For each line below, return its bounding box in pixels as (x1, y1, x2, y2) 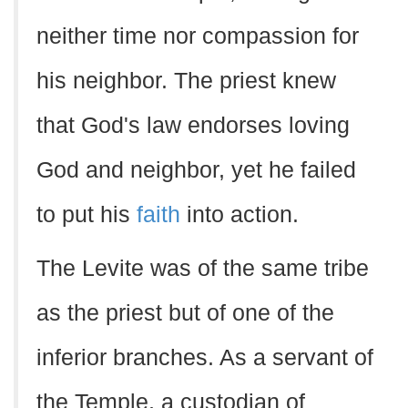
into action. (180, 202, 299, 227)
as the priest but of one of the (36, 301, 334, 325)
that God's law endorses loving (36, 113, 350, 138)
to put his (36, 202, 137, 227)
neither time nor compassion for (36, 24, 359, 48)
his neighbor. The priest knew (36, 68, 336, 93)
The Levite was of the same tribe (36, 256, 369, 280)
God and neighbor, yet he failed (36, 158, 356, 182)
